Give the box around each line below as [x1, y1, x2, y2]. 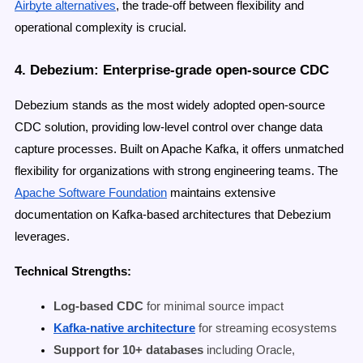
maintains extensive [167, 186, 275, 199]
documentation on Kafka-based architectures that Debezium [15, 207, 331, 221]
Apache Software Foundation [15, 186, 167, 199]
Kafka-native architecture [53, 321, 195, 335]
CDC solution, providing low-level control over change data [15, 120, 322, 134]
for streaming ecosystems [195, 321, 337, 335]
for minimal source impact [143, 299, 284, 313]
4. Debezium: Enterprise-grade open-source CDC [15, 61, 329, 78]
